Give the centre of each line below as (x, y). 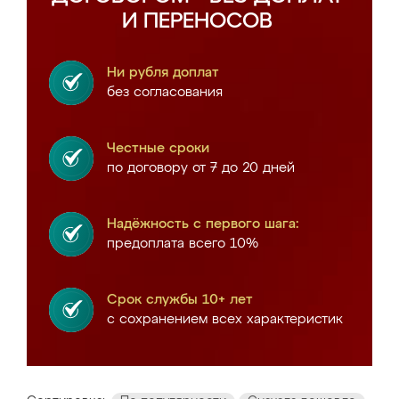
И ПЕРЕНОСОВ (197, 21)
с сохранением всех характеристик (225, 319)
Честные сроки (158, 148)
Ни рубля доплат (163, 73)
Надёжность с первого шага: (203, 224)
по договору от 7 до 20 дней (201, 168)
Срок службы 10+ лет (180, 300)
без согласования (165, 92)
